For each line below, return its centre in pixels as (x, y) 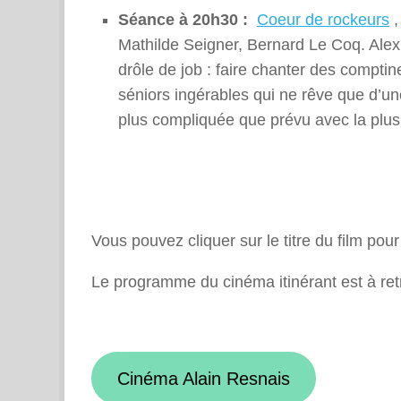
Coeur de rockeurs (323, 20)
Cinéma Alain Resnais (203, 378)
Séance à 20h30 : (185, 20)
